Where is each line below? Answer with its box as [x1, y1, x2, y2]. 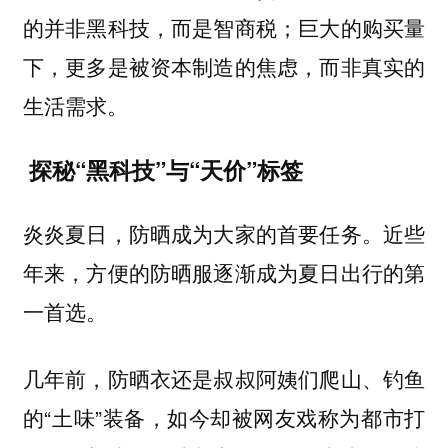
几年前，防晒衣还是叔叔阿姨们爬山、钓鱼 [22, 363, 426, 393]
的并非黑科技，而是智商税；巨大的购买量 [22, 12, 426, 43]
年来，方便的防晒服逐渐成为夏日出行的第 [22, 257, 426, 288]
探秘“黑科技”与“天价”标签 [22, 152, 309, 186]
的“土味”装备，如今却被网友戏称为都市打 [22, 402, 426, 432]
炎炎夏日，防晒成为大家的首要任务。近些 [22, 218, 426, 249]
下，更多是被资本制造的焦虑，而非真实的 [22, 51, 426, 82]
